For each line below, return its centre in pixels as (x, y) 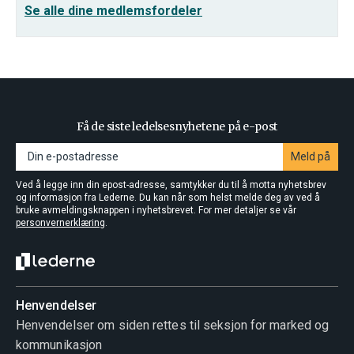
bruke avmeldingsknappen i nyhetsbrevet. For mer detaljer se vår (156, 210)
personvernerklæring (60, 223)
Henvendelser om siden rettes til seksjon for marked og (173, 325)
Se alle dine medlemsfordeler (113, 11)
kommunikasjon (59, 345)
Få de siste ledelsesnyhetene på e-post (177, 126)
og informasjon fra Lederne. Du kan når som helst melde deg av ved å (168, 198)
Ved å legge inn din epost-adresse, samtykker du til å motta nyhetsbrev (171, 185)
